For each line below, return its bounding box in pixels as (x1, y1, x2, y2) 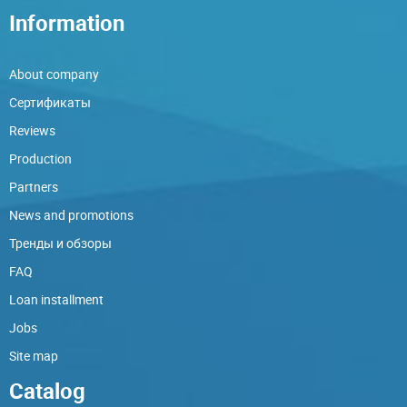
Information (9, 7, 124, 37)
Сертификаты (9, 93, 91, 111)
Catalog (9, 375, 85, 405)
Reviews (9, 121, 55, 139)
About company (9, 65, 99, 83)
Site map (9, 346, 58, 364)
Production (9, 149, 72, 167)
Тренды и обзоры (9, 233, 112, 252)
